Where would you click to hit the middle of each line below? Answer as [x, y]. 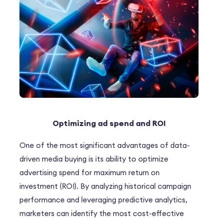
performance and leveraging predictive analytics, [103, 200]
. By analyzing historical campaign [134, 186]
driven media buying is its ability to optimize [94, 159]
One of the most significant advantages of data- [105, 145]
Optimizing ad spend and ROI [109, 123]
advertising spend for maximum [74, 173]
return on [144, 173]
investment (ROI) [48, 186]
